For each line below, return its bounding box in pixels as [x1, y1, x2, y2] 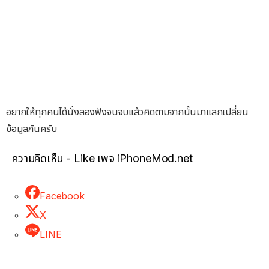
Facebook [40, 190, 85, 202]
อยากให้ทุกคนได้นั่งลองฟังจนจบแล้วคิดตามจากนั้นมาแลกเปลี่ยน [6, 106, 249, 118]
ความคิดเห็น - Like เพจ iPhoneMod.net [12, 152, 193, 165]
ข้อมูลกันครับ [6, 122, 57, 135]
